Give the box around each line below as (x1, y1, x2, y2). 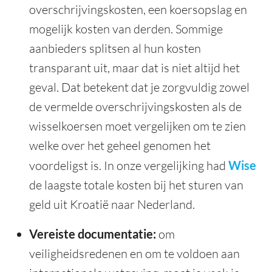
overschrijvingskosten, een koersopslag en (29, 2, 247, 18)
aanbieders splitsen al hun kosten (29, 41, 201, 56)
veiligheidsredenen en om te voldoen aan (29, 246, 240, 262)
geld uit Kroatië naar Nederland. (29, 197, 195, 212)
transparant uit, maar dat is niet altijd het (29, 60, 240, 76)
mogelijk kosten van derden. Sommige (29, 21, 223, 37)
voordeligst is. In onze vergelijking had (29, 158, 228, 174)
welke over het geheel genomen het (29, 138, 211, 154)
